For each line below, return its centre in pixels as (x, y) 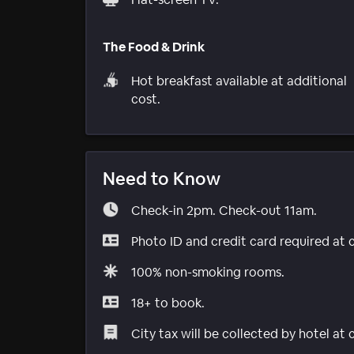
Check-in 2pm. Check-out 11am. (224, 210)
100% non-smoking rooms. (208, 272)
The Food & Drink (154, 47)
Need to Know (162, 178)
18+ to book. (168, 303)
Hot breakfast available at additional (239, 81)
